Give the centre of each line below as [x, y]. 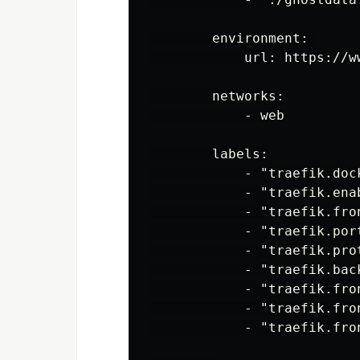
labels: [208, 154]
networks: [216, 96]
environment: [232, 39]
